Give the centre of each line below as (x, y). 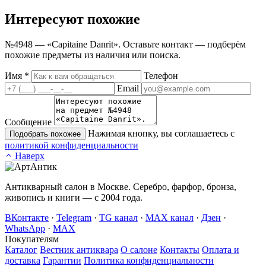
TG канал (118, 218)
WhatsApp (25, 229)
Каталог (21, 250)
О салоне (139, 250)
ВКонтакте (27, 218)
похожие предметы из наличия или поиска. (93, 55)
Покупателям (32, 239)
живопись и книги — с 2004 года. (74, 198)
